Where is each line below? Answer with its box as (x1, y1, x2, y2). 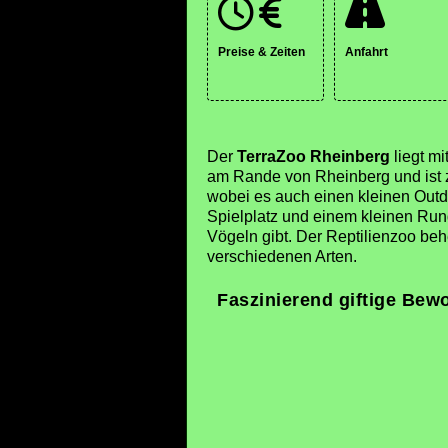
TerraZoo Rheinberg (237, 148, 390, 165)
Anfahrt (345, 45, 388, 59)
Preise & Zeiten (218, 45, 305, 59)
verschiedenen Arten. (207, 248, 357, 265)
